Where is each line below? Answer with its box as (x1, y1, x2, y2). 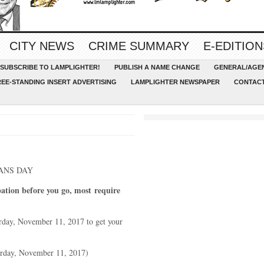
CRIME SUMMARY (88, 39, 189, 52)
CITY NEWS (9, 39, 74, 52)
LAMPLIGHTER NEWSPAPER (131, 78, 220, 85)
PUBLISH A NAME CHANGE (114, 64, 200, 71)
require (94, 184, 120, 196)
